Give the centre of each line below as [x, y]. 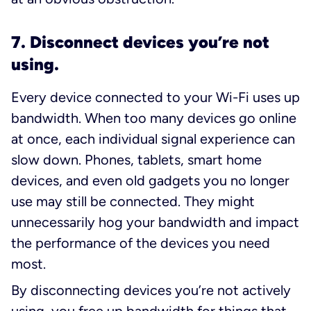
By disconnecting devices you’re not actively [151, 291]
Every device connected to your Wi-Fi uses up [155, 98]
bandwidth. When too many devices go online [154, 118]
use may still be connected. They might [133, 202]
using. [35, 65]
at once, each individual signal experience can [153, 139]
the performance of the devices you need [141, 243]
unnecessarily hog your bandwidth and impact [155, 222]
